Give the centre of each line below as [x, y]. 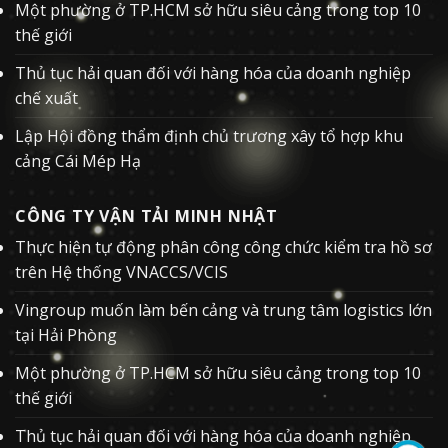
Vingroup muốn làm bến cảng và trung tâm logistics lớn [223, 309]
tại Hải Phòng [66, 334]
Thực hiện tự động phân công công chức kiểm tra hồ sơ [223, 246]
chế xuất [46, 97]
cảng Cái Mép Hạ [78, 160]
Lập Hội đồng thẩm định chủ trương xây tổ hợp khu [209, 135]
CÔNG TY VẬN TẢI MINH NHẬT [146, 215]
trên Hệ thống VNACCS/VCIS [121, 271]
